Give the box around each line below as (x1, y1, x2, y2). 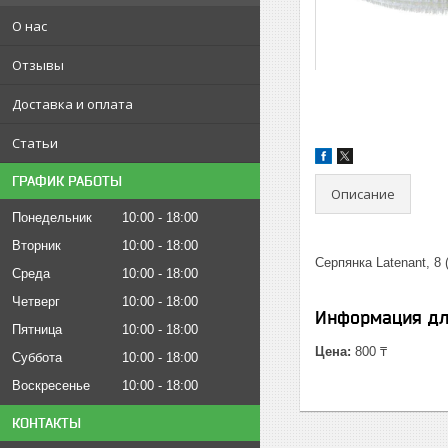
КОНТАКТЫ (12, 415, 81, 431)
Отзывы (12, 56, 64, 74)
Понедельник (12, 210, 92, 225)
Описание (331, 184, 395, 203)
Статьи (12, 134, 58, 152)
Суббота (12, 350, 62, 365)
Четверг (12, 294, 60, 309)
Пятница (12, 322, 62, 337)
